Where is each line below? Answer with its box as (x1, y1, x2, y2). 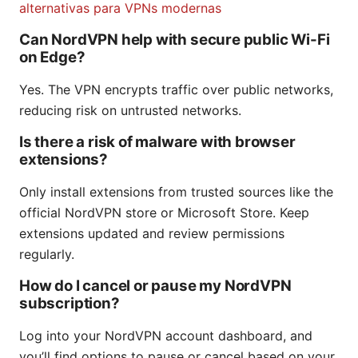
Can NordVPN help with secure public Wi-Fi (19, 30, 330, 50)
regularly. (19, 246, 74, 263)
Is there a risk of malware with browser (19, 133, 296, 152)
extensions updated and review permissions (19, 225, 284, 242)
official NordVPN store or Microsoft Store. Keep (19, 205, 309, 221)
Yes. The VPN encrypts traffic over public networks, (19, 82, 333, 98)
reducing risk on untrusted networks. (19, 102, 241, 119)
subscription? (19, 294, 120, 313)
